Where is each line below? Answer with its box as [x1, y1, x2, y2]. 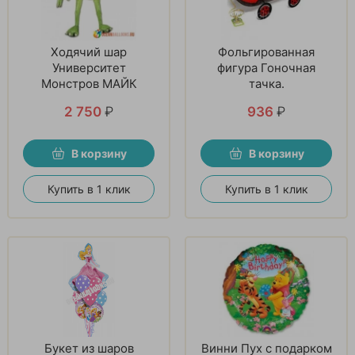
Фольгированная [218, 44, 315, 59]
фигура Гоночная [217, 59, 315, 75]
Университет [52, 59, 126, 75]
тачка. [248, 75, 284, 91]
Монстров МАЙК [40, 75, 137, 91]
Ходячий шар [51, 44, 127, 59]
